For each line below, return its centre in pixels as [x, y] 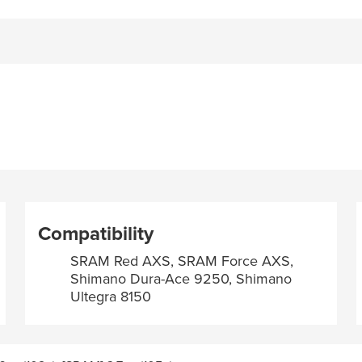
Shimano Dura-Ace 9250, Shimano [181, 279]
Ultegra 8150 [111, 297]
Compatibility [96, 234]
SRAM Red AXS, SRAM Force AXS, [182, 261]
